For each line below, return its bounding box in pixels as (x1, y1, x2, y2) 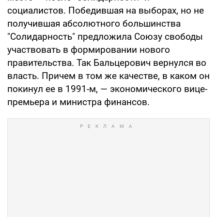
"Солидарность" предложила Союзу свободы (7, 31, 203, 42)
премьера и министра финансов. (7, 96, 150, 108)
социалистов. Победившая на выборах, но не (7, 4, 204, 16)
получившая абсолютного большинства (7, 17, 181, 29)
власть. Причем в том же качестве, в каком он (7, 70, 210, 81)
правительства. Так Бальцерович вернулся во (7, 57, 206, 68)
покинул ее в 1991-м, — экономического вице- (7, 83, 207, 94)
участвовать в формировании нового (7, 44, 170, 55)
